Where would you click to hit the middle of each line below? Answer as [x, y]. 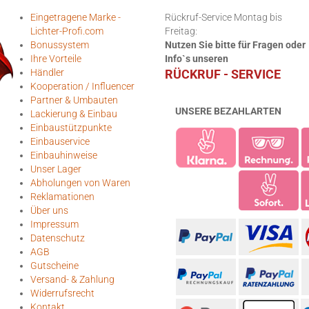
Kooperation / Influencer [82, 86]
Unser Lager [56, 169]
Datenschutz [58, 238]
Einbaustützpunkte [71, 128]
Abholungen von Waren [80, 183]
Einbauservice [60, 141]
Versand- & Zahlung [72, 279]
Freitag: [181, 31]
